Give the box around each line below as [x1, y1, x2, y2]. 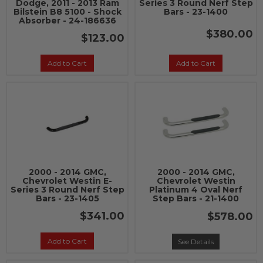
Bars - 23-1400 [164, 6, 228, 17]
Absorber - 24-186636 [18, 15, 116, 26]
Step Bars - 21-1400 [153, 193, 239, 204]
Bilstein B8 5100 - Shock [13, 6, 122, 17]
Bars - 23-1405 [35, 193, 99, 204]
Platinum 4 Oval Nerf [149, 184, 242, 195]
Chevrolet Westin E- [22, 176, 112, 186]
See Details [178, 237, 214, 246]
